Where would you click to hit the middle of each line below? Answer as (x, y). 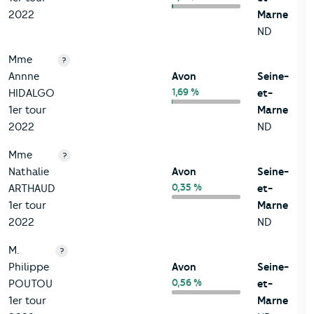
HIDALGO (32, 93)
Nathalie (29, 171)
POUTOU (30, 284)
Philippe (29, 267)
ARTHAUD (32, 188)
